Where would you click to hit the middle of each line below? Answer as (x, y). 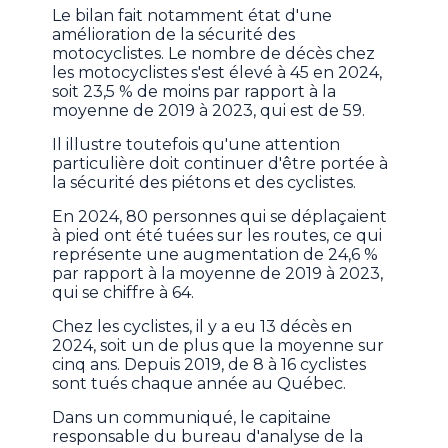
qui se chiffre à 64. (123, 293)
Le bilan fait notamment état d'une (192, 16)
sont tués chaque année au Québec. (199, 384)
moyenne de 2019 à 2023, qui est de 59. (209, 111)
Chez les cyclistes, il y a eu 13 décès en (202, 327)
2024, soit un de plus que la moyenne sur (218, 346)
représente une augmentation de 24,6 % (215, 255)
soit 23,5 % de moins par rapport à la (194, 92)
